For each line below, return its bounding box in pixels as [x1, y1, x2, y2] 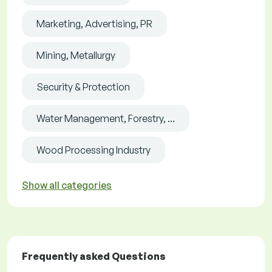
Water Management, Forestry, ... [36, 112, 175, 125]
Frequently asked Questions [22, 250, 166, 263]
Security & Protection [36, 81, 130, 93]
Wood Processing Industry [36, 144, 151, 157]
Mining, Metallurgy [36, 49, 115, 62]
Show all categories [22, 179, 112, 192]
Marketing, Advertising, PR [36, 18, 152, 30]
